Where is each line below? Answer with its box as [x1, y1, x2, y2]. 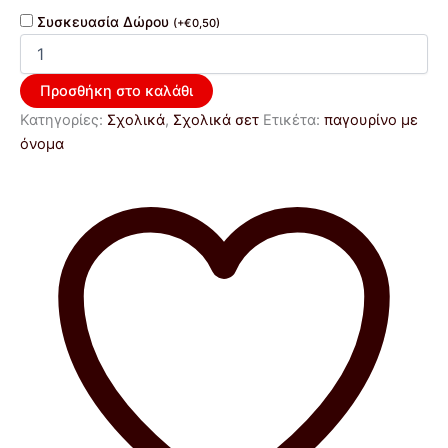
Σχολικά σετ [173, 111, 259, 130]
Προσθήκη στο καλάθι [40, 82, 193, 101]
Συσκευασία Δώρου [37, 13, 173, 31]
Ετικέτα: [263, 111, 324, 130]
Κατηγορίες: [20, 111, 107, 130]
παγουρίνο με [324, 111, 418, 130]
